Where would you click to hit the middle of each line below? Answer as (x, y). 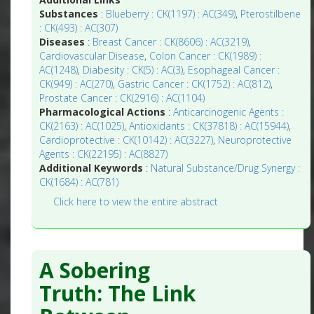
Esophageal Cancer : (234, 70)
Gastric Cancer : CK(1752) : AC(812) (194, 84)
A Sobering (95, 270)
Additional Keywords (91, 168)
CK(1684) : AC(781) (79, 182)
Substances (69, 14)
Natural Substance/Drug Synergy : (226, 168)
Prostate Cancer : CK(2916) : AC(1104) (122, 98)
